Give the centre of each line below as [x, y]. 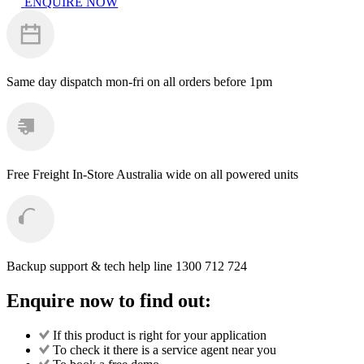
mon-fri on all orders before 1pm [189, 81]
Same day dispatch [56, 81]
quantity [26, 37]
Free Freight [39, 174]
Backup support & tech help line [89, 266]
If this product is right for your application [159, 335]
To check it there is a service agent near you [164, 349]
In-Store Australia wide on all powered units [185, 174]
